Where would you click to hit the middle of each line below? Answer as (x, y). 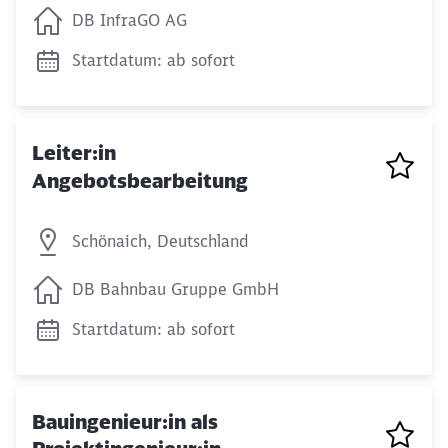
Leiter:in (74, 153)
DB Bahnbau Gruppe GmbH (175, 288)
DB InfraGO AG (129, 20)
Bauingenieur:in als (125, 421)
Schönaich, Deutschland (160, 240)
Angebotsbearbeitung (140, 180)
